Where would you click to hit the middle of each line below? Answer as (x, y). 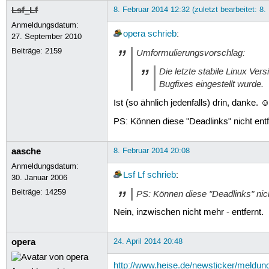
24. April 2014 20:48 (148, 241)
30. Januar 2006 (40, 177)
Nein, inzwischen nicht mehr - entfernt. (188, 213)
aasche (26, 151)
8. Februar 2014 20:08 (151, 150)
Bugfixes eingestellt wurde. (212, 84)
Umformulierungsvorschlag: (190, 53)
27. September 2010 (47, 36)
